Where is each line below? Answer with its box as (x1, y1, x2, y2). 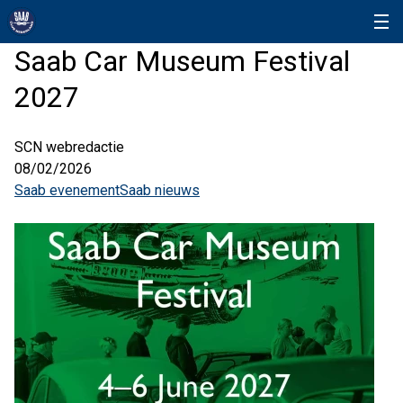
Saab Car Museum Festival (14, 44, 350, 78)
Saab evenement (14, 182, 120, 199)
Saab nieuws (120, 182, 200, 199)
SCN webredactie (14, 139, 124, 156)
